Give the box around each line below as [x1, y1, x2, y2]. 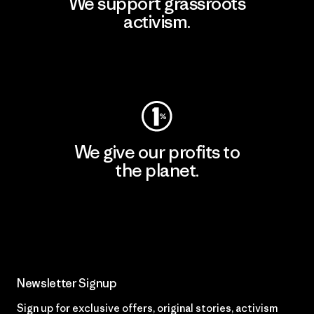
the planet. [115, 158, 199, 182]
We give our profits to [74, 140, 240, 163]
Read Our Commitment [100, 205, 214, 219]
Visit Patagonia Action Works [86, 57, 228, 71]
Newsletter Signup [17, 275, 116, 291]
